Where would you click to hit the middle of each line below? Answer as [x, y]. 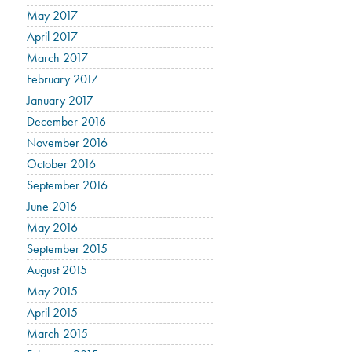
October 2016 [62, 164]
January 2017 [60, 100]
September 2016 [68, 185]
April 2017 [53, 37]
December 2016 [67, 121]
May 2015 [53, 291]
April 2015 [53, 312]
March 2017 [58, 58]
